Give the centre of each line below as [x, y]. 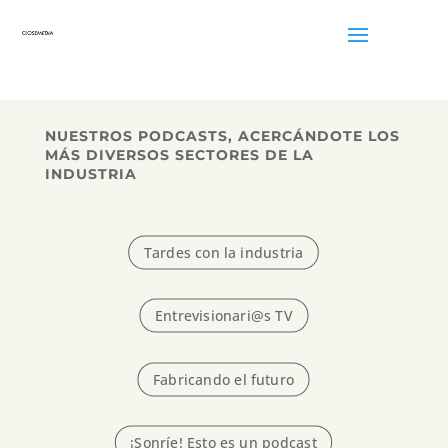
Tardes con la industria [224, 252]
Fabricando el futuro [224, 379]
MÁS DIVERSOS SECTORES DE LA [179, 155]
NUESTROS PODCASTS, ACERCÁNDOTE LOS [222, 136]
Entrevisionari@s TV [223, 316]
